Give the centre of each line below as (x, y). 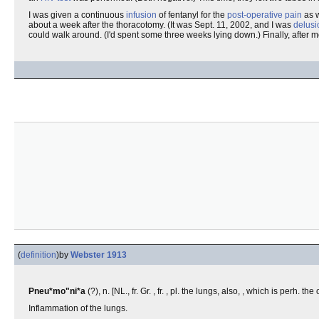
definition (38, 255)
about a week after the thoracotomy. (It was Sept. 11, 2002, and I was (161, 25)
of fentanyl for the (192, 15)
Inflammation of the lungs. (78, 308)
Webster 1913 (99, 255)
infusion (141, 15)
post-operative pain (265, 15)
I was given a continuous (77, 15)
